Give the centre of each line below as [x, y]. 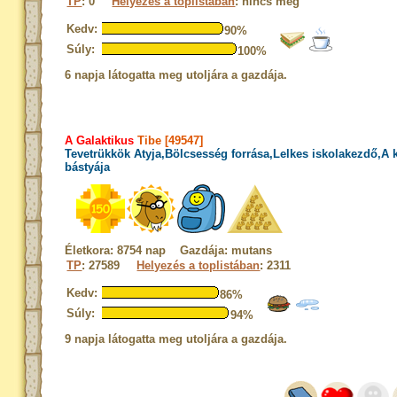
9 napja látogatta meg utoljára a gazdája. [176, 339]
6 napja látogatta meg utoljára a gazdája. [176, 75]
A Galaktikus [100, 140]
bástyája [88, 167]
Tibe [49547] [169, 140]
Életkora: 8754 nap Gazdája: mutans [169, 250]
